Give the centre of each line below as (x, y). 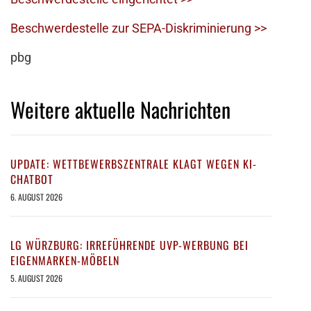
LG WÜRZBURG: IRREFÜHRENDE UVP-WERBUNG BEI (129, 245)
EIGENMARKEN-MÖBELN (65, 261)
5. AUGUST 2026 (36, 278)
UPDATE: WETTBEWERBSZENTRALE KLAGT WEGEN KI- (134, 164)
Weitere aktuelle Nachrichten (120, 110)
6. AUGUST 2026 (36, 197)
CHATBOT (32, 179)
